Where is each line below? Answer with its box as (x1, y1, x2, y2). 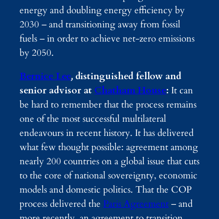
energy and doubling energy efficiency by (20, 3, 185, 17)
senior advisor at (20, 84, 94, 97)
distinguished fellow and (75, 69, 181, 83)
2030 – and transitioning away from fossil (20, 18, 180, 31)
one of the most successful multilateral (20, 112, 166, 125)
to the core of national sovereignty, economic (20, 169, 197, 182)
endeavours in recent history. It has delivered (20, 126, 194, 139)
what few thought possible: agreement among (20, 140, 198, 153)
